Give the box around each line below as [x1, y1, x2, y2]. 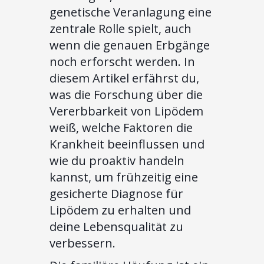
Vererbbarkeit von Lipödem [49, 103, 203, 119]
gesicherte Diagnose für [49, 185, 183, 202]
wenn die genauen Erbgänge [49, 37, 210, 53]
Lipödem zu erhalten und [49, 202, 191, 218]
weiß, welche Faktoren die [49, 119, 193, 136]
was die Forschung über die [49, 86, 203, 103]
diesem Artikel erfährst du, [49, 70, 199, 86]
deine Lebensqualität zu [49, 218, 183, 235]
